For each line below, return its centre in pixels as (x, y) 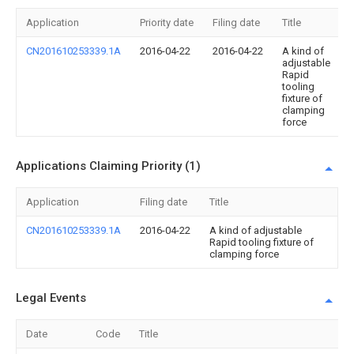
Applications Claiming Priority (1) (108, 166)
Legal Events (51, 298)
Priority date (167, 23)
